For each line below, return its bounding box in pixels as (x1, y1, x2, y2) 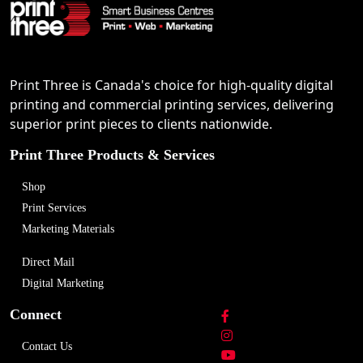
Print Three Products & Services (10, 147, 215, 163)
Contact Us (22, 340, 72, 352)
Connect (10, 306, 62, 322)
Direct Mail (22, 256, 75, 268)
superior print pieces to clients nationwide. (10, 115, 272, 133)
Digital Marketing (22, 277, 104, 289)
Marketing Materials (22, 223, 114, 235)
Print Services (22, 202, 86, 214)
